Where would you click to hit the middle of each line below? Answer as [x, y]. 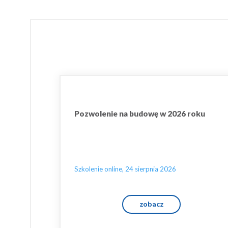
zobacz [151, 204]
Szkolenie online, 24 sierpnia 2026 [125, 169]
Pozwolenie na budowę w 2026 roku [140, 113]
